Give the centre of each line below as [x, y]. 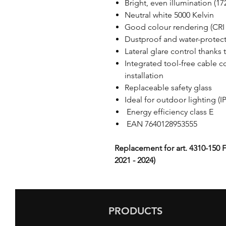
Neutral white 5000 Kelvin [169, 15]
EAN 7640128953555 [161, 124]
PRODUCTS [135, 211]
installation [145, 75]
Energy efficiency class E [169, 112]
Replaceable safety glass [168, 88]
